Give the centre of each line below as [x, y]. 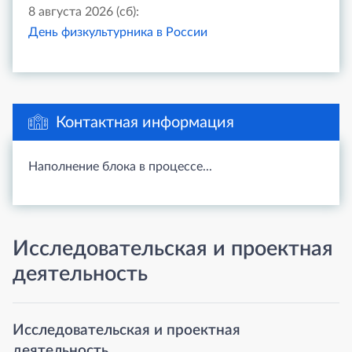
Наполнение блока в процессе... [120, 167]
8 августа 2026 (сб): [84, 12]
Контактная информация [145, 123]
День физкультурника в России [118, 32]
